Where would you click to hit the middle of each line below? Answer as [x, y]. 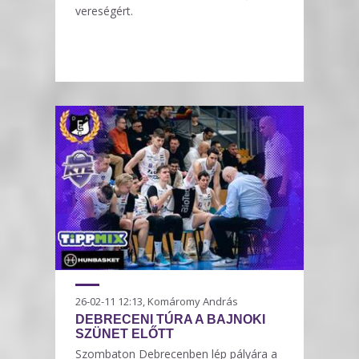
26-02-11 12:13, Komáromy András [157, 302]
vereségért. [104, 11]
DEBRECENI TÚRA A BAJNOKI [170, 320]
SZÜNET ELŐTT [125, 334]
